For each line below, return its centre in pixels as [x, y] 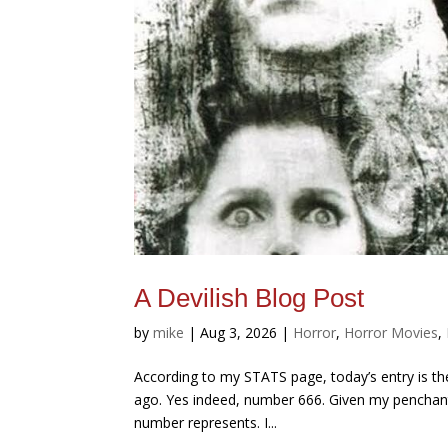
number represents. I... [206, 423]
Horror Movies [391, 333]
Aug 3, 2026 [239, 333]
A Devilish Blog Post [249, 298]
